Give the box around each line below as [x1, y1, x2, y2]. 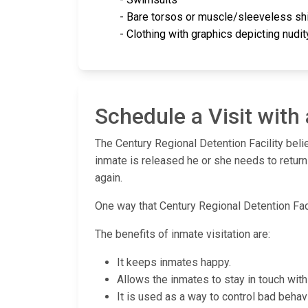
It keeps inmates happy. [117, 256, 231, 269]
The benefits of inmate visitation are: [95, 228, 270, 241]
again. [95, 171, 122, 185]
